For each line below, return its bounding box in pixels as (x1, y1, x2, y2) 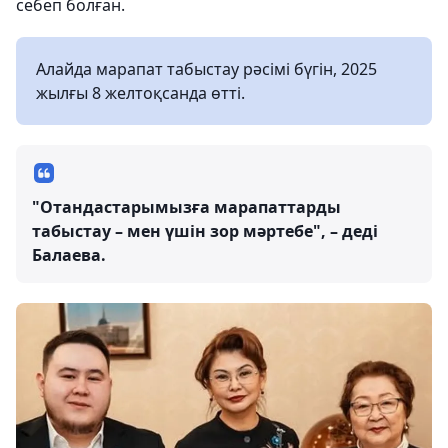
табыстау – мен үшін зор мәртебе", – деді (32, 220, 378, 243)
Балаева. (32, 244, 106, 267)
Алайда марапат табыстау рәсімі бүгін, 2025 (36, 58, 377, 81)
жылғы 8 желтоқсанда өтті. (36, 82, 245, 105)
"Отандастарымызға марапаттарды (32, 196, 341, 219)
